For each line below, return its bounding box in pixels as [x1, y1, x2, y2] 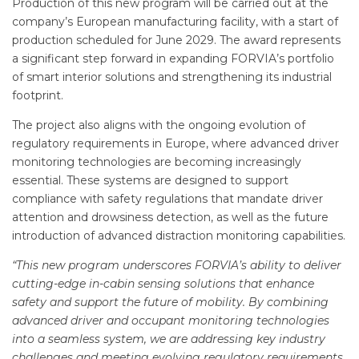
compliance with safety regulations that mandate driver [12, 192, 323, 207]
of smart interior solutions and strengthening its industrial [12, 70, 332, 85]
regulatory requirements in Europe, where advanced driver [12, 136, 339, 151]
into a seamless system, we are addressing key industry [12, 332, 325, 347]
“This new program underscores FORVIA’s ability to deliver [12, 258, 341, 273]
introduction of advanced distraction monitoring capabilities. [12, 228, 345, 244]
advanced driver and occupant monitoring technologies [12, 313, 329, 329]
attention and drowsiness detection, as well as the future [12, 210, 329, 225]
